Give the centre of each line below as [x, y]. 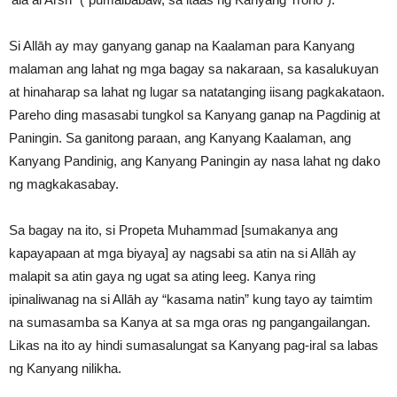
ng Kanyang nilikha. [65, 368]
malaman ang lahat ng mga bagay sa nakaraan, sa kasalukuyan [194, 68]
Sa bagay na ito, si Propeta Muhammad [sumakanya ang [173, 230]
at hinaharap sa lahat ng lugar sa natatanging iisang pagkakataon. [197, 91]
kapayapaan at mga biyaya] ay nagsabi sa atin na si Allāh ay [183, 253]
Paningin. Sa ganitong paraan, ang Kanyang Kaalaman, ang [180, 137]
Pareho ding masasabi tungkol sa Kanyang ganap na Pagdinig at [195, 114]
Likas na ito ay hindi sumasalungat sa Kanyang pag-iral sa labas [194, 345]
